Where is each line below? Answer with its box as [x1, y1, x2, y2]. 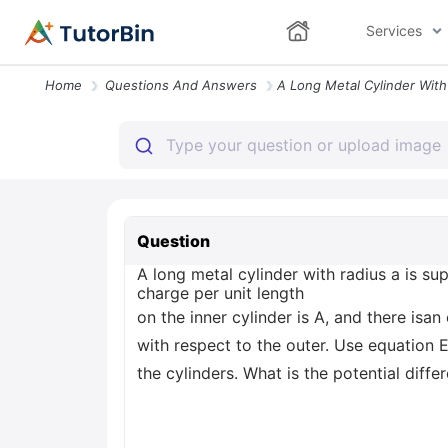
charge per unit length [137, 283, 304, 303]
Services [365, 22, 422, 39]
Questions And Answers [105, 77, 257, 93]
